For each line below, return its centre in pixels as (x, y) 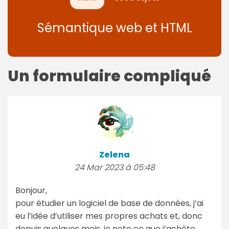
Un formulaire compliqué (109, 76)
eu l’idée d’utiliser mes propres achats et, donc (109, 216)
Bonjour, (31, 190)
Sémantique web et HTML (114, 28)
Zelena (114, 154)
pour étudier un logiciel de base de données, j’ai (109, 203)
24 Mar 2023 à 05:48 (114, 167)
